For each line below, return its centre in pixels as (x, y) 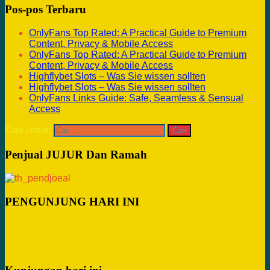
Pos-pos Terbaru (46, 9)
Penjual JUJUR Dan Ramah (76, 154)
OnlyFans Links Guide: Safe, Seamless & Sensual (136, 98)
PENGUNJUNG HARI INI (72, 201)
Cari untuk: (28, 130)
